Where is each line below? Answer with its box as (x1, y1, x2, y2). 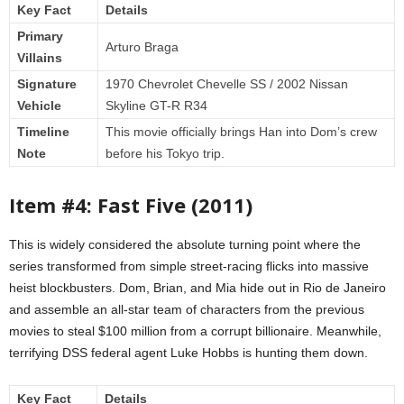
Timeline (17, 124, 69, 140)
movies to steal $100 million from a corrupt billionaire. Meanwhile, (9, 324, 381, 339)
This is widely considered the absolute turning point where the (9, 237, 361, 252)
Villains (17, 50, 62, 66)
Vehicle (17, 98, 61, 114)
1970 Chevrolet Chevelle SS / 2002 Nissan (106, 77, 348, 92)
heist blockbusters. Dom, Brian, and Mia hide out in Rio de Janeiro (9, 280, 386, 296)
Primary (17, 29, 63, 44)
